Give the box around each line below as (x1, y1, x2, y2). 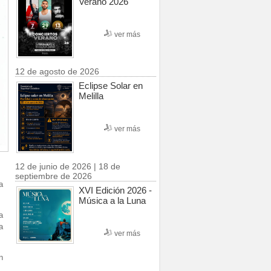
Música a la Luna (79, 195, 146, 206)
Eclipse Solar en (79, 80, 143, 91)
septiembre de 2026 (15, 171, 92, 181)
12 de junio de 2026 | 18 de (15, 161, 120, 171)
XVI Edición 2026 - (79, 184, 152, 195)
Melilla (79, 91, 103, 102)
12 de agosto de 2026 (15, 67, 99, 77)
